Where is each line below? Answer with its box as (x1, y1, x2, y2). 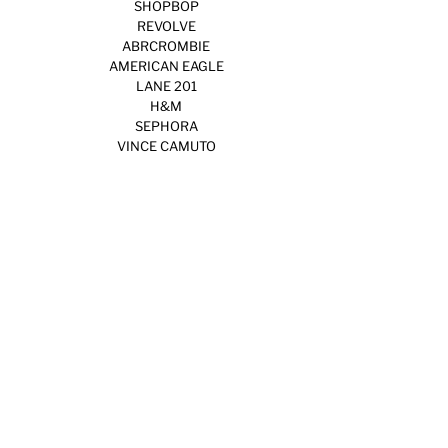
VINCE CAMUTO (116, 137, 216, 154)
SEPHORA (134, 117, 198, 134)
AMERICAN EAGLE (108, 57, 224, 74)
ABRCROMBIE (122, 37, 210, 54)
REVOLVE (136, 17, 196, 34)
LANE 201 (135, 77, 197, 94)
